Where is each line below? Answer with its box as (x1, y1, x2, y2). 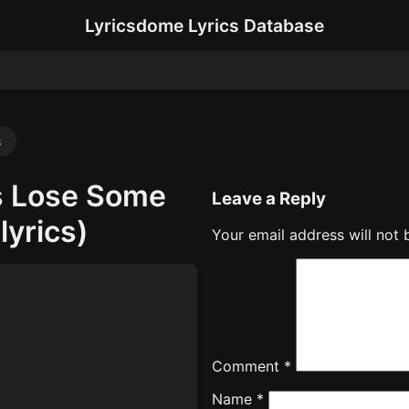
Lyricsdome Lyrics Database (85, 15, 324, 37)
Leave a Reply (212, 187, 326, 209)
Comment (212, 357, 284, 376)
